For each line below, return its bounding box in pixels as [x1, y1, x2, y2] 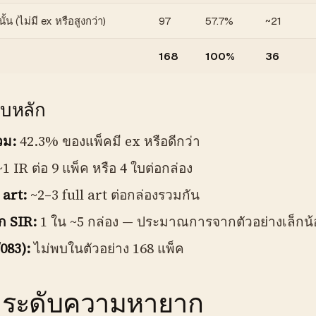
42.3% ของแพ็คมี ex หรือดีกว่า [16, 132, 200, 150]
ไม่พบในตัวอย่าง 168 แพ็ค [30, 239, 184, 257]
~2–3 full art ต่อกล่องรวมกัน [26, 186, 200, 204]
